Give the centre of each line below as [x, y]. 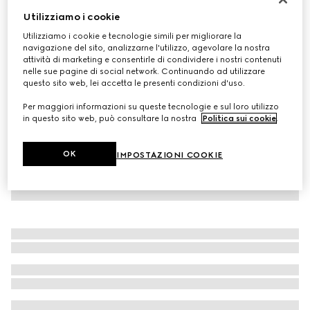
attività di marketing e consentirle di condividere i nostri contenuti [153, 60]
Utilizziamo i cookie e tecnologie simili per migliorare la [133, 36]
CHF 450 [34, 36]
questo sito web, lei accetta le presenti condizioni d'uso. [134, 83]
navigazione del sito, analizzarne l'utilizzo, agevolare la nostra [147, 48]
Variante [29, 50]
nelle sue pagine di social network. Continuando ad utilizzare [144, 72]
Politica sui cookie [239, 119]
